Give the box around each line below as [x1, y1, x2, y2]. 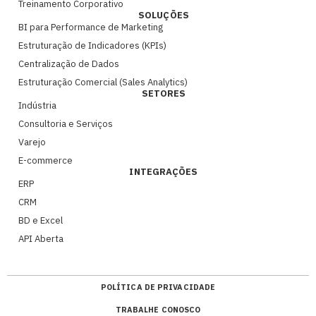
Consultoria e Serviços [18, 118, 113, 130]
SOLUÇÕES [138, 9, 189, 22]
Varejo [18, 136, 46, 149]
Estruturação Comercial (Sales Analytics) [18, 76, 188, 89]
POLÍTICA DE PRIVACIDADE [100, 282, 216, 293]
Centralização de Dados [18, 58, 119, 71]
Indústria [18, 99, 56, 112]
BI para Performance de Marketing [18, 21, 163, 34]
